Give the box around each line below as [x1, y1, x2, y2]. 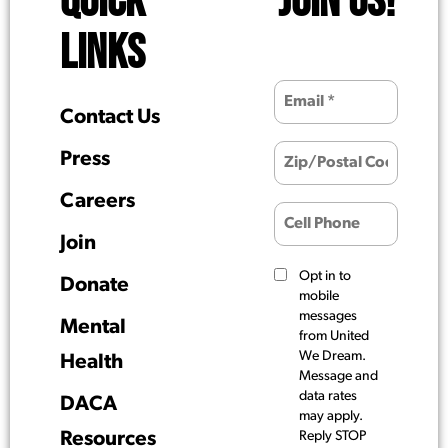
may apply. [299, 408, 363, 424]
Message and [299, 368, 378, 384]
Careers [60, 190, 135, 212]
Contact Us [60, 106, 160, 128]
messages [299, 308, 357, 324]
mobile [299, 288, 339, 304]
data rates [299, 388, 357, 404]
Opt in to [299, 268, 351, 284]
